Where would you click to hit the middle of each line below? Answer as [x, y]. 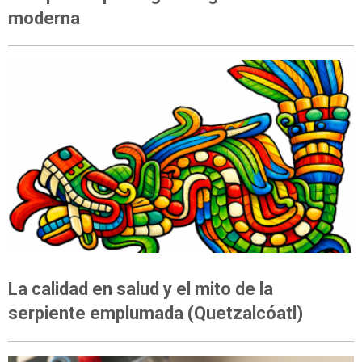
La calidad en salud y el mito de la [141, 289]
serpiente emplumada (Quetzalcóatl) [156, 314]
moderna [44, 18]
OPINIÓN [27, 269]
